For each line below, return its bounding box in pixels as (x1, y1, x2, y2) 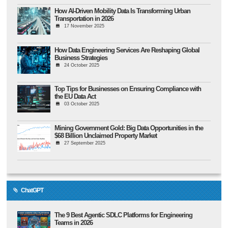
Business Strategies (54, 53, 108, 62)
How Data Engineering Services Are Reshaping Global (54, 46, 200, 54)
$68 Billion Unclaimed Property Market (54, 131, 157, 139)
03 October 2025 (64, 101, 99, 107)
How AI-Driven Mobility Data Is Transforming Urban (54, 7, 191, 15)
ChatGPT (20, 187, 43, 194)
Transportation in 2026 (54, 15, 114, 23)
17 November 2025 (64, 23, 104, 29)
